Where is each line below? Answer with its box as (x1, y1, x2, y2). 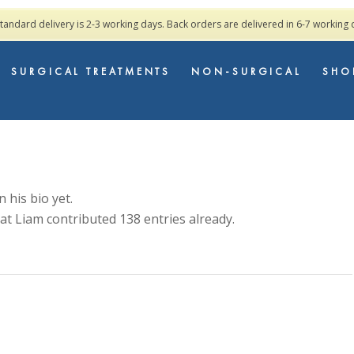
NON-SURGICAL (191, 65, 303, 78)
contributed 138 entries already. (43, 209, 235, 228)
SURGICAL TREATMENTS (11, 65, 171, 78)
